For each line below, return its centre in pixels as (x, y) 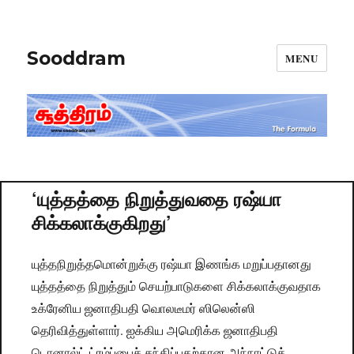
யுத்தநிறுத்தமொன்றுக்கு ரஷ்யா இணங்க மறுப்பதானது (172, 264)
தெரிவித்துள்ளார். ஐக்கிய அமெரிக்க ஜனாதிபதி (155, 330)
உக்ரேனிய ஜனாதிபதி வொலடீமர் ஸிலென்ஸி (144, 308)
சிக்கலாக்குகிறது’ (102, 222)
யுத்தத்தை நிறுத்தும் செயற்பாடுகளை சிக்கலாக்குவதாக (177, 286)
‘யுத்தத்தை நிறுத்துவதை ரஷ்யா (157, 199)
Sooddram (77, 58)
